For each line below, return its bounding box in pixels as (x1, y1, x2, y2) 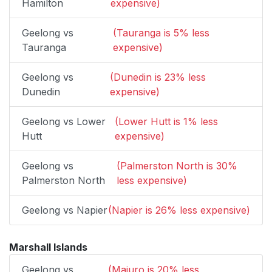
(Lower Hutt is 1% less (114, 115, 218, 127)
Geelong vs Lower (22, 115, 106, 127)
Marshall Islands (9, 241, 87, 253)
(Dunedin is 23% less (109, 71, 206, 83)
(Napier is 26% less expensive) (108, 204, 250, 216)
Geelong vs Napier (22, 204, 107, 216)
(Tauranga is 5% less (112, 27, 209, 39)
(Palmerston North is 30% (117, 160, 238, 172)
